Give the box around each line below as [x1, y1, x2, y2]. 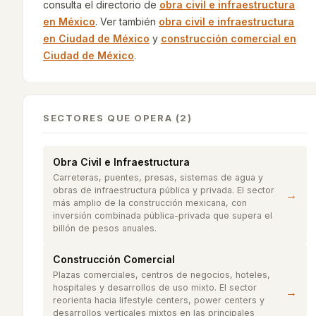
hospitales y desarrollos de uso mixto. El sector [53, 282, 257, 293]
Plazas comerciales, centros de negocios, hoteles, [53, 269, 270, 280]
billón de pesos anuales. [53, 223, 157, 233]
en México [43, 16, 95, 28]
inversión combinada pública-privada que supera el [53, 210, 272, 221]
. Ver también [95, 16, 156, 28]
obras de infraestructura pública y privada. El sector [53, 185, 274, 195]
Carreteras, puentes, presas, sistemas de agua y [53, 172, 263, 183]
